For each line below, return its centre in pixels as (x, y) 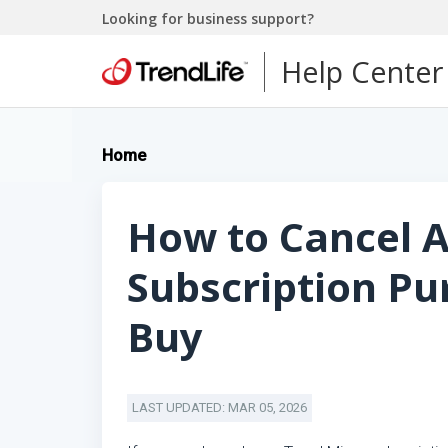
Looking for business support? (208, 18)
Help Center (362, 71)
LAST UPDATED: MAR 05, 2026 (219, 407)
